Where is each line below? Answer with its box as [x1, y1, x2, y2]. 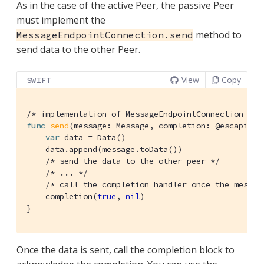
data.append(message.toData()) [27, 143, 182, 154]
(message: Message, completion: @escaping [69, 120, 262, 131]
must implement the [16, 13, 105, 27]
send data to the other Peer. [16, 42, 140, 56]
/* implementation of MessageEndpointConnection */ [27, 108, 258, 119]
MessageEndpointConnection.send [16, 28, 193, 41]
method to [193, 28, 242, 41]
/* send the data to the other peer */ [45, 155, 220, 166]
